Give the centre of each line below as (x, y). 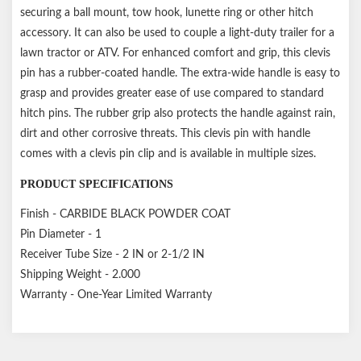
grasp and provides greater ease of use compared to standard (172, 93)
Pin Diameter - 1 (61, 234)
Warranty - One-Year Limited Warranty (116, 295)
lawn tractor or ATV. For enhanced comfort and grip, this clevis (175, 53)
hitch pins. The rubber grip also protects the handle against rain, (178, 113)
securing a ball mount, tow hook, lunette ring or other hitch (167, 12)
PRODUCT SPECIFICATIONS (97, 184)
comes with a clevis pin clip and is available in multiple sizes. (168, 154)
